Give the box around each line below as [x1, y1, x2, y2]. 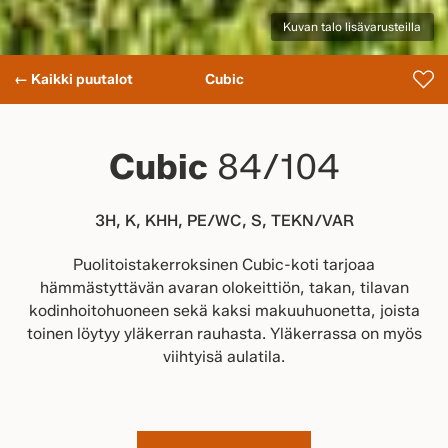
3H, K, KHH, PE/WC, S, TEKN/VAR [94, 211, 354, 231]
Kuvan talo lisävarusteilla [283, 19, 422, 34]
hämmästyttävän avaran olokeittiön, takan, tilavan [39, 278, 409, 298]
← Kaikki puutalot [14, 71, 133, 89]
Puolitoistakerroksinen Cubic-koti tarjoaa [73, 255, 375, 275]
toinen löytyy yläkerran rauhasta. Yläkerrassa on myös [26, 324, 422, 344]
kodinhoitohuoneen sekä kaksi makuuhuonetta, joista [28, 301, 420, 321]
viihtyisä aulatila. [163, 347, 285, 367]
